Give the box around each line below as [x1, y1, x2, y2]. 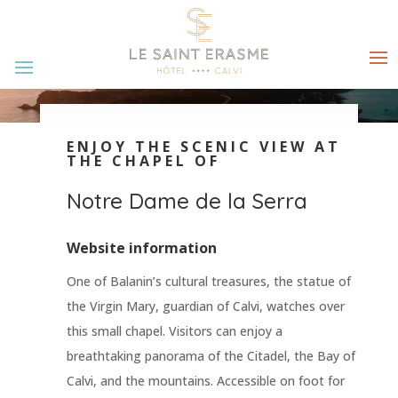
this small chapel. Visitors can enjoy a [66, 322, 283, 340]
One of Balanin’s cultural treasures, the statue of [66, 273, 351, 291]
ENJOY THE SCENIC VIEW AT [66, 137, 341, 157]
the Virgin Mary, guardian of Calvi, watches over [66, 298, 345, 315]
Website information [66, 238, 217, 259]
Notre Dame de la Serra [66, 187, 307, 215]
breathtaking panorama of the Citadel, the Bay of [66, 347, 355, 365]
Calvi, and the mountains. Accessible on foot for [66, 372, 345, 390]
